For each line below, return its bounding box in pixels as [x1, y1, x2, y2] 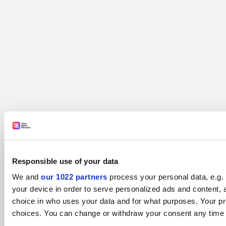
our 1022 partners [40, 173, 107, 181]
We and [12, 173, 41, 181]
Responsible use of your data [12, 156, 118, 165]
